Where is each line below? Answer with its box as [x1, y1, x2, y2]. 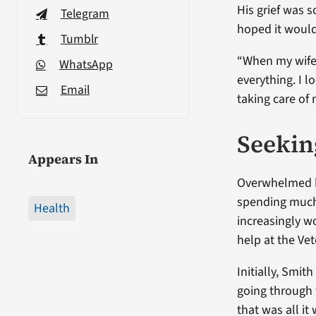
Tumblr [60, 30, 98, 48]
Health [33, 199, 70, 217]
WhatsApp [59, 55, 113, 73]
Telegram [60, 4, 109, 23]
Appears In [28, 150, 98, 168]
